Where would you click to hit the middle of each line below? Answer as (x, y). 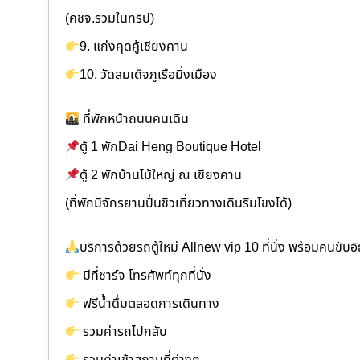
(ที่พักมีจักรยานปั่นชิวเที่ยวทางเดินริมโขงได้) (178, 204)
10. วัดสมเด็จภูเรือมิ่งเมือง (149, 75)
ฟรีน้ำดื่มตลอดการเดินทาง (150, 304)
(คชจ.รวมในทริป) (110, 19)
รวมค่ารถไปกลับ (124, 332)
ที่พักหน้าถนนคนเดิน (135, 119)
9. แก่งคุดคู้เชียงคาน (134, 47)
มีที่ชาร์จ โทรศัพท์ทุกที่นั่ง (146, 276)
